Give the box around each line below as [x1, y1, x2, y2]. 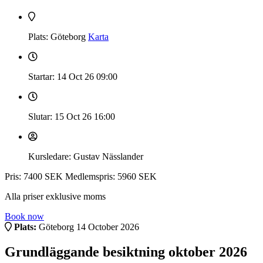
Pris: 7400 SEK [5, 171, 65, 181]
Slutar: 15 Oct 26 [28, 111, 94, 122]
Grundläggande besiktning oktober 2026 [5, 244, 247, 259]
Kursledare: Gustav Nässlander [28, 151, 143, 161]
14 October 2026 [76, 221, 139, 232]
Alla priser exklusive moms [5, 191, 106, 201]
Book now [5, 211, 44, 221]
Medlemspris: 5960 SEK [65, 171, 157, 181]
